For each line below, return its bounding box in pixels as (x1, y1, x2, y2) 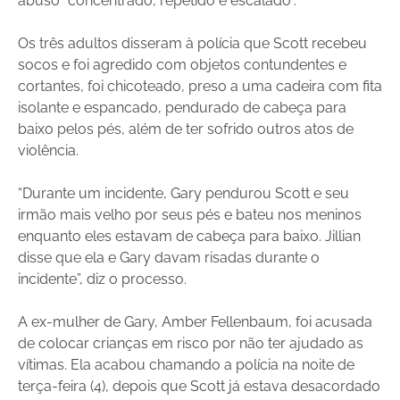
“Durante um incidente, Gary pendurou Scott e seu (18, 184, 349, 202)
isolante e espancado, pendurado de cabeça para (18, 98, 346, 116)
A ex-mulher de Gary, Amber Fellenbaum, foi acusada (18, 312, 372, 330)
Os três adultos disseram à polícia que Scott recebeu (18, 34, 367, 52)
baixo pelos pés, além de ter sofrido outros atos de (18, 120, 354, 137)
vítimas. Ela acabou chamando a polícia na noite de (18, 355, 354, 373)
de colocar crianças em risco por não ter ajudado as (18, 334, 363, 352)
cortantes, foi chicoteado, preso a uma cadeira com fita (18, 77, 382, 95)
